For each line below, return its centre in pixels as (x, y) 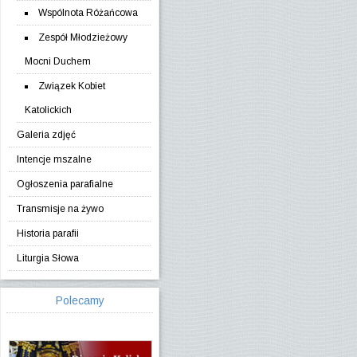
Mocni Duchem (58, 61)
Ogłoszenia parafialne (65, 184)
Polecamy (80, 300)
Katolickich (48, 110)
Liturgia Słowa (48, 258)
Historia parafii (48, 233)
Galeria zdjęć (46, 135)
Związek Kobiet (72, 86)
